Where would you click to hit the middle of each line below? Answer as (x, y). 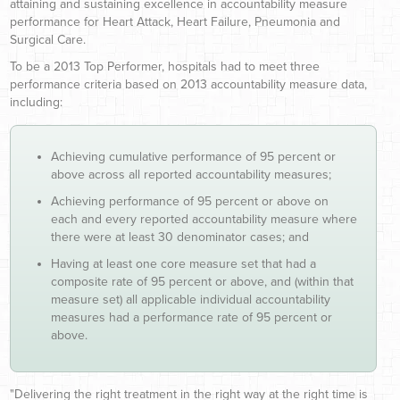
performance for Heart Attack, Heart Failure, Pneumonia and (175, 21)
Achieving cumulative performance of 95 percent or (193, 156)
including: (36, 102)
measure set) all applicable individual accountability (191, 299)
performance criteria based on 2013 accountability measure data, (188, 84)
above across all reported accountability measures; (191, 174)
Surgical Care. (48, 39)
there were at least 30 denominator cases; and (180, 237)
